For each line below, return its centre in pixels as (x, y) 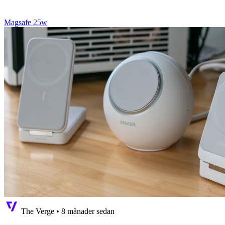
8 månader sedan (88, 211)
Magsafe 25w (26, 23)
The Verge (38, 211)
